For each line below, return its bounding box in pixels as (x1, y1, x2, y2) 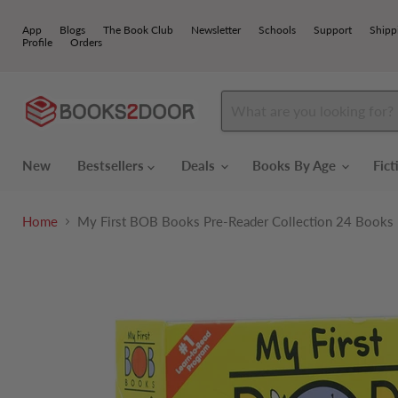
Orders (70, 35, 102, 49)
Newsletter (191, 22, 241, 36)
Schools (259, 22, 296, 36)
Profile (22, 35, 52, 49)
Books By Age (252, 157, 339, 173)
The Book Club (103, 22, 173, 36)
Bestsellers (77, 157, 147, 173)
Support (314, 22, 352, 36)
